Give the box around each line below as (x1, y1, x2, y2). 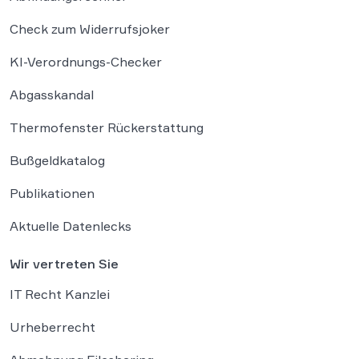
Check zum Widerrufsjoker (10, 20, 170, 37)
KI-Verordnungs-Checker (10, 53, 162, 70)
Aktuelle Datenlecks (10, 217, 131, 234)
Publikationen (10, 184, 95, 201)
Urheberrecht (10, 318, 95, 335)
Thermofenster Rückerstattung (10, 119, 204, 135)
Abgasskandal (10, 86, 94, 103)
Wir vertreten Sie (10, 255, 119, 272)
